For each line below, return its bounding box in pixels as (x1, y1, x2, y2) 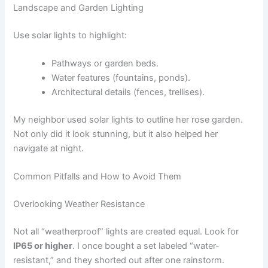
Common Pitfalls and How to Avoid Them (13, 171, 182, 182)
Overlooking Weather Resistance (13, 199, 145, 210)
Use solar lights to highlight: (13, 29, 127, 41)
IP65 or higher (13, 240, 73, 252)
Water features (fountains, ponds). (51, 72, 191, 84)
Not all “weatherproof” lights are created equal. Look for (13, 226, 239, 237)
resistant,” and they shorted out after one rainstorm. (13, 255, 225, 266)
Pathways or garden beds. (51, 58, 159, 69)
